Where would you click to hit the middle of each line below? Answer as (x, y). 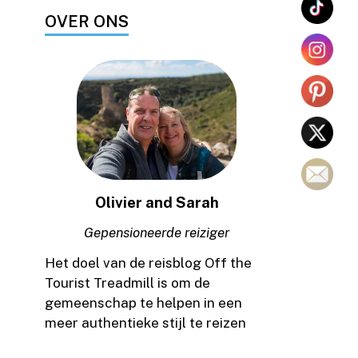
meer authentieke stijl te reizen (145, 323)
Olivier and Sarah (157, 202)
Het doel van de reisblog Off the (148, 263)
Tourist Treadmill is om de (127, 283)
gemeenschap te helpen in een (143, 303)
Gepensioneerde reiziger (157, 233)
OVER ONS (87, 21)
